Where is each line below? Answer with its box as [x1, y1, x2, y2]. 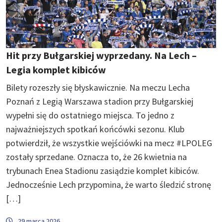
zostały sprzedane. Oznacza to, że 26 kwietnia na [6, 151, 187, 163]
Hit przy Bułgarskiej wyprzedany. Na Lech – [6, 49, 197, 61]
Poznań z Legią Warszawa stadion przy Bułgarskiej [6, 95, 193, 107]
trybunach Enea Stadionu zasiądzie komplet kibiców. [6, 165, 199, 176]
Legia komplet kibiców [6, 63, 106, 76]
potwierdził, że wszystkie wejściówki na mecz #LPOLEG [6, 137, 212, 149]
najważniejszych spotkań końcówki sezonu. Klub [6, 123, 184, 135]
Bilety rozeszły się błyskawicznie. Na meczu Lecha [6, 81, 190, 93]
